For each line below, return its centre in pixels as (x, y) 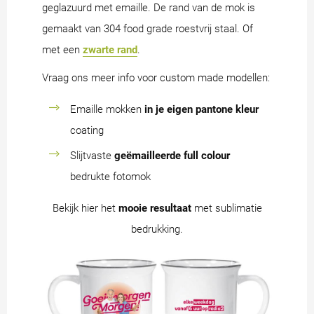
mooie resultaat (155, 208)
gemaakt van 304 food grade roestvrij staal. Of (148, 28)
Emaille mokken (107, 109)
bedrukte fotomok (110, 176)
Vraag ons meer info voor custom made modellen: (156, 77)
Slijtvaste (92, 155)
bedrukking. (157, 229)
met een (62, 49)
